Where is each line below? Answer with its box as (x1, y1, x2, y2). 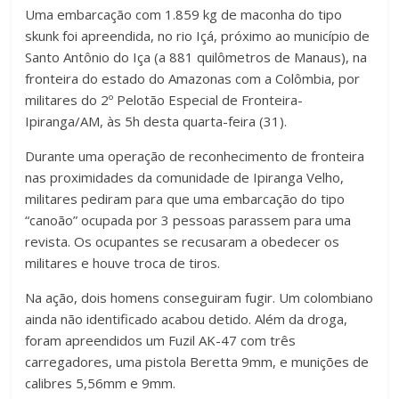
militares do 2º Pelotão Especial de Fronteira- (25, 90, 304, 109)
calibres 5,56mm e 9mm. (25, 373, 176, 392)
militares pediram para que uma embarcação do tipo (25, 189, 346, 208)
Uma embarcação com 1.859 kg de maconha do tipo (25, 4, 343, 23)
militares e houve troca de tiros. (25, 253, 221, 272)
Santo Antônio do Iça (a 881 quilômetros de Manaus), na (25, 47, 368, 66)
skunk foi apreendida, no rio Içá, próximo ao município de (25, 26, 370, 45)
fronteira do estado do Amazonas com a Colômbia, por (25, 69, 361, 87)
